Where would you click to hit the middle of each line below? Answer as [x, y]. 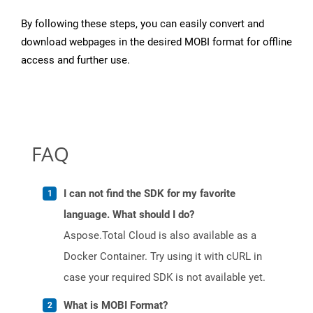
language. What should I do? [129, 215]
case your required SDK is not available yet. [165, 278]
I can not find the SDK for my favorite [150, 194]
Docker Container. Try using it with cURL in [163, 257]
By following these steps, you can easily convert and [143, 24]
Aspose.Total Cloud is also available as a [160, 236]
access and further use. [75, 60]
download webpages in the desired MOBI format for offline [156, 42]
